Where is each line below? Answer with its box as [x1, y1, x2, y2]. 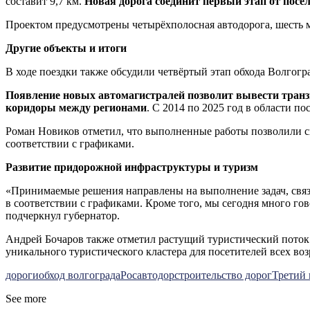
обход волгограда [39, 269, 120, 282]
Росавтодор [120, 269, 174, 282]
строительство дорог [174, 269, 272, 282]
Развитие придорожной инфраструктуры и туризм [6, 161, 258, 174]
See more [6, 293, 46, 305]
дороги [6, 269, 39, 282]
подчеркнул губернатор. [6, 210, 120, 222]
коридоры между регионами [6, 102, 147, 114]
